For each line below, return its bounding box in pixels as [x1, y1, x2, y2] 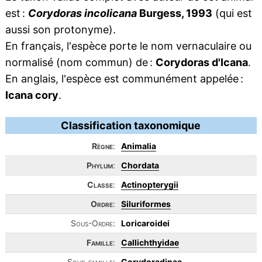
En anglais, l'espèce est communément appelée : [5, 73, 243, 85]
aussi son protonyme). [5, 23, 116, 36]
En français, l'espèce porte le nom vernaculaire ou [5, 40, 251, 52]
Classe [87, 180, 113, 189]
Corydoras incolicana [27, 7, 137, 19]
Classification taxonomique [61, 119, 201, 132]
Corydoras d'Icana [155, 56, 248, 68]
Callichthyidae [120, 237, 179, 247]
